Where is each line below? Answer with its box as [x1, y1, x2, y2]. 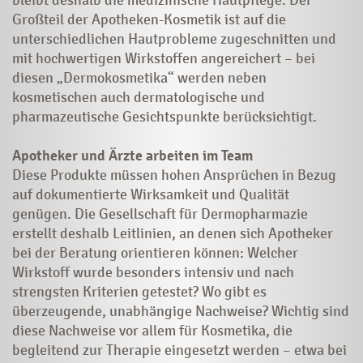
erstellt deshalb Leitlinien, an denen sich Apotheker [12, 224, 333, 242]
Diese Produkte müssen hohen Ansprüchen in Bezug [12, 165, 336, 184]
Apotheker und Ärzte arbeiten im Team [12, 146, 253, 164]
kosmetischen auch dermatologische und [12, 88, 265, 106]
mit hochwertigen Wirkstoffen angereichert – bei [12, 49, 315, 67]
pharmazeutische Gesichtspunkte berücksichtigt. [12, 107, 317, 126]
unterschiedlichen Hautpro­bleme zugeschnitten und [12, 29, 336, 48]
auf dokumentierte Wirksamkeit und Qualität [12, 185, 289, 203]
